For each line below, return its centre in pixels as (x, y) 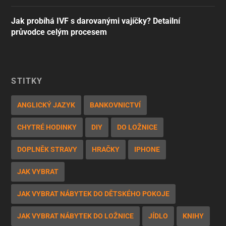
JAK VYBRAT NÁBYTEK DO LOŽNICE (76, 216)
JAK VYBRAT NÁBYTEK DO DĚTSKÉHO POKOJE (94, 193)
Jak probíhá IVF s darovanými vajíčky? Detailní (96, 21)
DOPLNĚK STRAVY (47, 149)
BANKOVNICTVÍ (116, 105)
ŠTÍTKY (27, 81)
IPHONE (147, 149)
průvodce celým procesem (59, 32)
